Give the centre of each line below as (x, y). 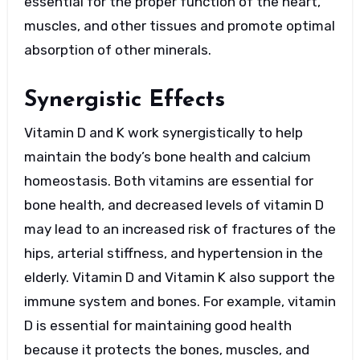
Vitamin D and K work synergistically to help (163, 132)
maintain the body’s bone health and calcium (167, 156)
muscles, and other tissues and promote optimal (179, 26)
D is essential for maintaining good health (157, 325)
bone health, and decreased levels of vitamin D (174, 205)
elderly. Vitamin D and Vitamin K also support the (179, 277)
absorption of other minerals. (117, 50)
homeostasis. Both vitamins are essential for (168, 180)
